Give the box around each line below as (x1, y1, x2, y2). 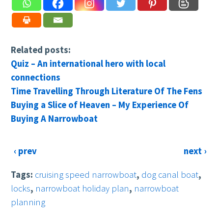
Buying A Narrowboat (11, 112, 98, 124)
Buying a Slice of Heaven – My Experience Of (11, 99, 189, 110)
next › (183, 145, 206, 157)
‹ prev (14, 145, 37, 157)
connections (11, 71, 61, 83)
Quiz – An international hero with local (11, 57, 166, 69)
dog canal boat (141, 169, 199, 181)
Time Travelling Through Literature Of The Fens (11, 85, 203, 97)
